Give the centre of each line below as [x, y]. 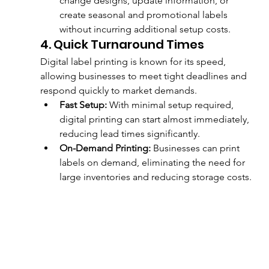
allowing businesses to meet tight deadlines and [144, 76]
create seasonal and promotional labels [144, 15]
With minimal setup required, [171, 105]
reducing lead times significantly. [129, 134]
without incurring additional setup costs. [145, 29]
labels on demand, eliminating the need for [153, 163]
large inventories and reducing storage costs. [155, 177]
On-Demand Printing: [105, 148]
